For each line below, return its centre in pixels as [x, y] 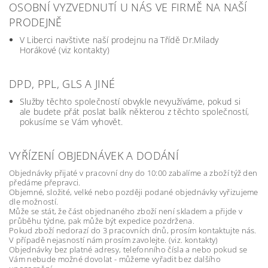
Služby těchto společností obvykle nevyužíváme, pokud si [130, 101]
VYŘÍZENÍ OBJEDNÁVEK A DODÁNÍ [94, 156]
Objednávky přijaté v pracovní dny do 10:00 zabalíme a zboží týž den [133, 173]
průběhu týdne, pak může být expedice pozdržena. [102, 221]
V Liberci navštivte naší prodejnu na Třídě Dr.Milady [119, 40]
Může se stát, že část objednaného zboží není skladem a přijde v [126, 211]
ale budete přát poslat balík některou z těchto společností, [134, 112]
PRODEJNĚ [36, 22]
